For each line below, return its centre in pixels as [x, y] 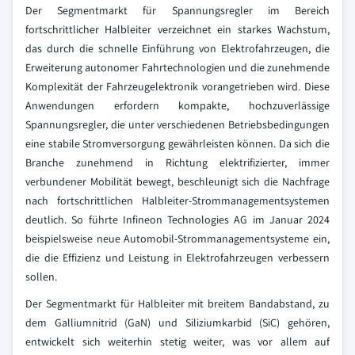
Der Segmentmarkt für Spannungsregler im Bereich [177, 10]
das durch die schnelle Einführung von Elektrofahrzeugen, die [177, 48]
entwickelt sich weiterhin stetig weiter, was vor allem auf [177, 342]
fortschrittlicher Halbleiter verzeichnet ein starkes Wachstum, [177, 29]
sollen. [41, 277]
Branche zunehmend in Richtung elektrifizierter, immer [177, 162]
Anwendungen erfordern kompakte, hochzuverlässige [177, 105]
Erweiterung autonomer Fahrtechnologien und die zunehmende [177, 67]
